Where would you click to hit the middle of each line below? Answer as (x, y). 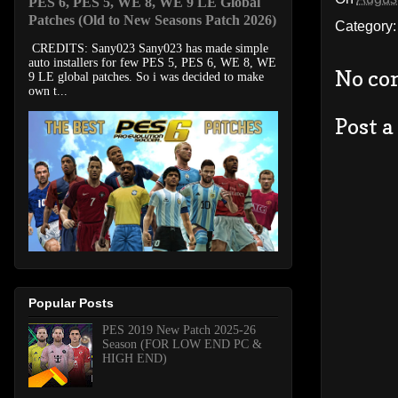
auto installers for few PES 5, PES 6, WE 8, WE (152, 63)
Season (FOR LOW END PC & (182, 344)
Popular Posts (71, 302)
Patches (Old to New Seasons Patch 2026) (152, 20)
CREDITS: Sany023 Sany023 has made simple (148, 49)
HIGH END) (134, 358)
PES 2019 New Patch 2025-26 (179, 330)
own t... (48, 92)
